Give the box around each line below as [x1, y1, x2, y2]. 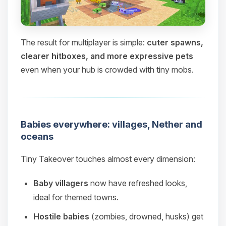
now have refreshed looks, [88, 178, 187, 189]
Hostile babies [33, 211, 89, 222]
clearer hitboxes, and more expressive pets [21, 51, 193, 62]
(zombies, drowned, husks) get [89, 211, 203, 222]
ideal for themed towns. [33, 192, 119, 203]
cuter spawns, [147, 37, 203, 48]
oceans [21, 131, 53, 142]
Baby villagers [33, 178, 88, 189]
